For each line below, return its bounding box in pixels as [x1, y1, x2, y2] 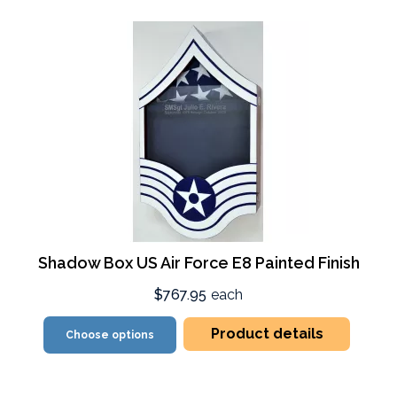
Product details [210, 325, 323, 342]
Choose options [66, 329, 155, 341]
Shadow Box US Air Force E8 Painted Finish [37, 253, 360, 272]
